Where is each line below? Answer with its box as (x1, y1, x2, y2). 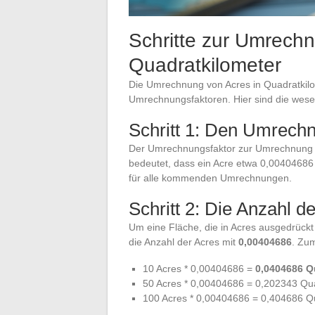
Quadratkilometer (129, 53, 281, 76)
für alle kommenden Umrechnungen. (129, 172, 292, 184)
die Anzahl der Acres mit (129, 236, 238, 247)
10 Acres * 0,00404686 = (143, 262, 255, 274)
